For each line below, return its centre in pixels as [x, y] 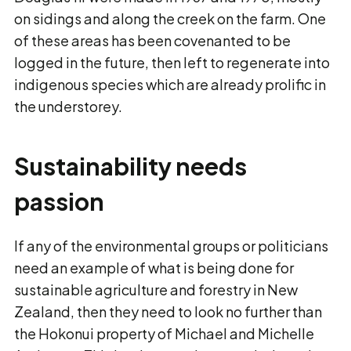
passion [59, 201]
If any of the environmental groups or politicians [171, 246]
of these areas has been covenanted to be [152, 40]
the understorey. [68, 106]
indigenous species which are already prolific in [170, 84]
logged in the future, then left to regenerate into [172, 62]
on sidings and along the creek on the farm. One [170, 18]
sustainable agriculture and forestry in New [156, 289]
